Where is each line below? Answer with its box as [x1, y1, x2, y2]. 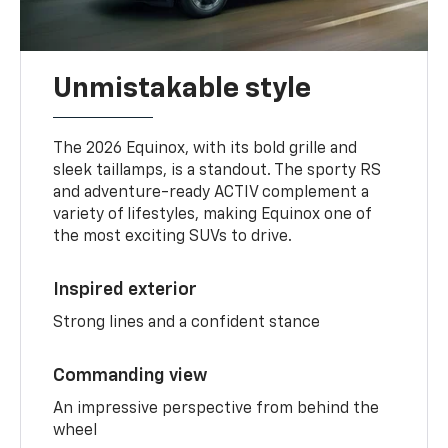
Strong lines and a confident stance [53, 314, 321, 331]
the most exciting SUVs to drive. [53, 228, 293, 245]
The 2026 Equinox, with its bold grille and [53, 140, 358, 157]
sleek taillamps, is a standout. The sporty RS [53, 162, 382, 179]
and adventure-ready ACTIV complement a [53, 184, 370, 201]
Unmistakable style [53, 74, 312, 103]
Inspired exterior [53, 280, 198, 299]
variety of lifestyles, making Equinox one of [53, 206, 372, 223]
